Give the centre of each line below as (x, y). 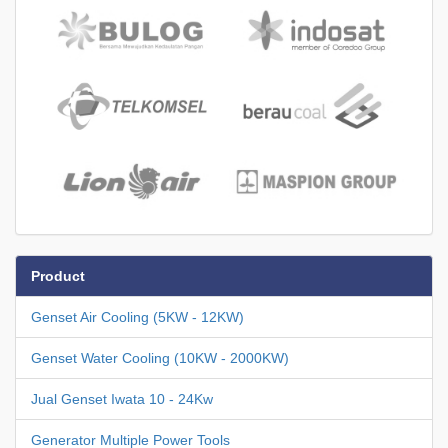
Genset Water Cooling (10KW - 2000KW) (160, 358)
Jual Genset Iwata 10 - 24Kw (122, 399)
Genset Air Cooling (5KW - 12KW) (137, 317)
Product (58, 276)
